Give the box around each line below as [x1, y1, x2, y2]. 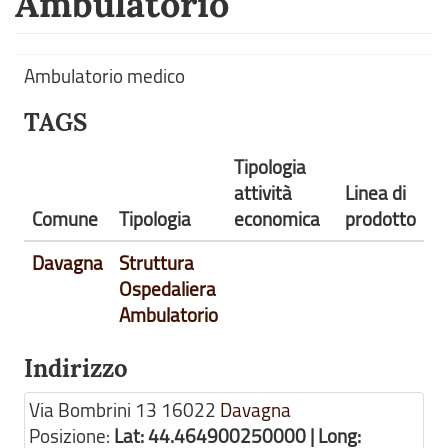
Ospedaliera [119, 276, 216, 302]
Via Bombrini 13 [29, 397, 157, 423]
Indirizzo [24, 353, 128, 384]
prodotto [345, 206, 416, 232]
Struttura [119, 250, 194, 276]
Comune [32, 206, 98, 232]
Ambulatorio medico [24, 63, 185, 89]
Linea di [345, 180, 406, 206]
